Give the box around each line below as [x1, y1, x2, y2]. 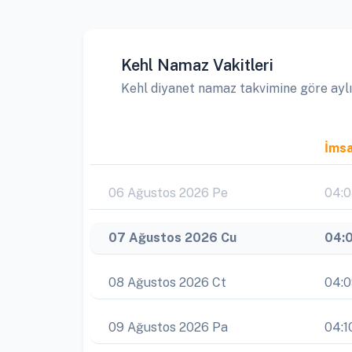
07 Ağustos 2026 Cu [108, 230, 236, 245]
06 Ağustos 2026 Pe [108, 185, 228, 200]
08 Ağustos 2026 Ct [108, 275, 226, 290]
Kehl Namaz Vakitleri [121, 56, 273, 75]
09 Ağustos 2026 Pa [108, 320, 228, 335]
